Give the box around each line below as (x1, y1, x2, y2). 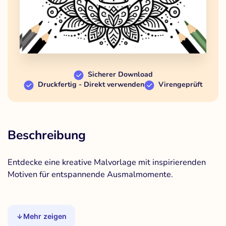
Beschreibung (8, 126, 86, 144)
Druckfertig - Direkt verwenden (38, 79, 144, 89)
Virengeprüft (158, 79, 202, 89)
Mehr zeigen (23, 211, 67, 220)
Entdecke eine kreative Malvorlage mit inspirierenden (8, 156, 206, 168)
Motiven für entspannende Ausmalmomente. (8, 168, 173, 180)
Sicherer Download (87, 69, 153, 79)
